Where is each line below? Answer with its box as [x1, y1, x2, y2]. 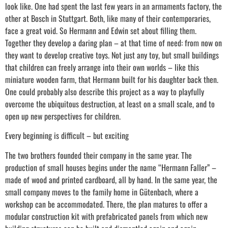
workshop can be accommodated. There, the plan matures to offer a [5, 197, 208, 210]
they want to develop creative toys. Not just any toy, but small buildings [5, 48, 219, 61]
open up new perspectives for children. [5, 109, 121, 122]
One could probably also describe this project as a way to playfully [5, 85, 204, 98]
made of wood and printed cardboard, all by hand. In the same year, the [5, 173, 217, 186]
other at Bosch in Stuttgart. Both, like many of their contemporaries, [5, 12, 211, 24]
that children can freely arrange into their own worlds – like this [5, 61, 199, 73]
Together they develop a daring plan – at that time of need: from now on [5, 36, 222, 49]
